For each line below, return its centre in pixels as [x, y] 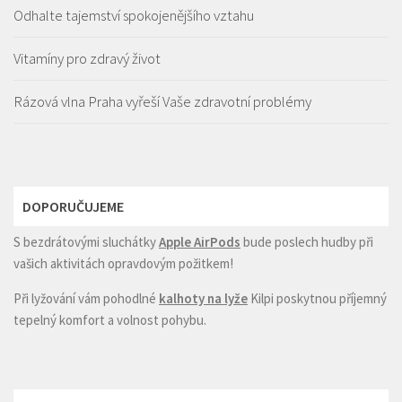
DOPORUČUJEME [73, 207]
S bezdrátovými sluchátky [86, 242]
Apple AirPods [200, 242]
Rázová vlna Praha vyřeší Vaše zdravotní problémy [162, 102]
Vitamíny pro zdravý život [87, 59]
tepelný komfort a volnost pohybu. [110, 320]
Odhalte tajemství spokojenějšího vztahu [134, 16]
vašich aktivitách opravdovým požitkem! [123, 264]
